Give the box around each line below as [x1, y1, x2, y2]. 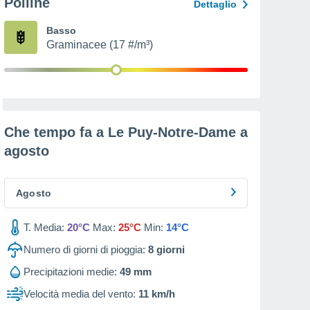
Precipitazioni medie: [24, 266, 117, 277]
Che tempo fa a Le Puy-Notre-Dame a [4, 125, 248, 140]
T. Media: [24, 221, 64, 233]
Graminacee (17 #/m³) [46, 39, 153, 51]
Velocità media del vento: [24, 288, 136, 300]
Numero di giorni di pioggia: [24, 244, 145, 255]
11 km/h [138, 288, 175, 300]
